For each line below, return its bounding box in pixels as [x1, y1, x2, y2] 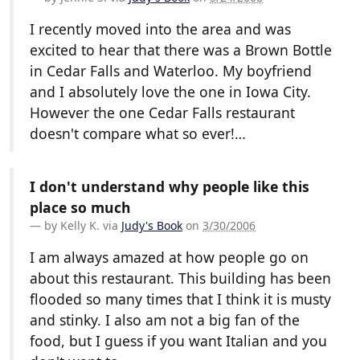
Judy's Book [121, 218, 182, 234]
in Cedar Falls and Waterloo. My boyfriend [30, 61, 312, 81]
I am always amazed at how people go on [30, 247, 309, 268]
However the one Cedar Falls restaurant [30, 103, 295, 123]
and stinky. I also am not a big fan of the [30, 310, 300, 330]
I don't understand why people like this [30, 177, 309, 197]
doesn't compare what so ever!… [30, 124, 246, 144]
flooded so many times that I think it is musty [30, 289, 331, 309]
